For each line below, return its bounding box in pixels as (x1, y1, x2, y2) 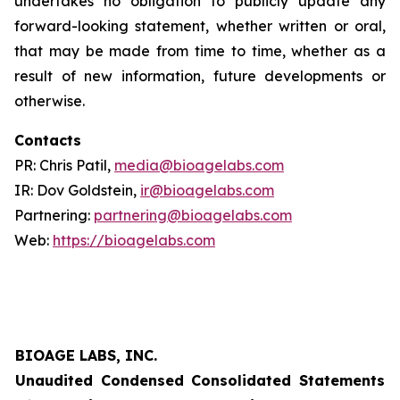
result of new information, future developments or (14, 67, 386, 85)
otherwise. (14, 92, 85, 110)
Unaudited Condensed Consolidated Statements (15, 371, 385, 389)
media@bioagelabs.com (114, 156, 284, 174)
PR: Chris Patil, (14, 156, 114, 174)
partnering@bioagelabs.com (94, 206, 292, 224)
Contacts (14, 131, 81, 149)
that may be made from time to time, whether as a (14, 42, 386, 60)
